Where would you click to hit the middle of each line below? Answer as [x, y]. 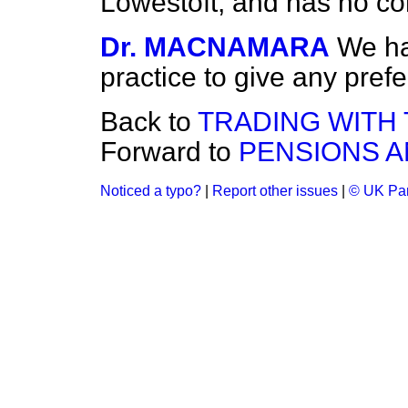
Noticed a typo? [151, 191]
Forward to [169, 152]
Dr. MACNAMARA [215, 47]
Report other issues [275, 191]
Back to [149, 122]
